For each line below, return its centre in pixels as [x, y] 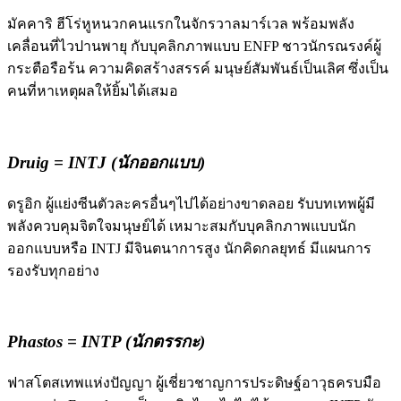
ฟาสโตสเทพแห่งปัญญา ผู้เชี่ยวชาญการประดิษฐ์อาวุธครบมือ [194, 382]
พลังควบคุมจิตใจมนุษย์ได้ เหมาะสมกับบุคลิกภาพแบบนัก [182, 226]
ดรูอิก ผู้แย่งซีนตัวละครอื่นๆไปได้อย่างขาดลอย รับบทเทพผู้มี [191, 203]
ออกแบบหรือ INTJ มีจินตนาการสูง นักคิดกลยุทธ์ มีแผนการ [189, 248]
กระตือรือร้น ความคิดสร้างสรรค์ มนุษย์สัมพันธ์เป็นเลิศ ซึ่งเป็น [198, 69]
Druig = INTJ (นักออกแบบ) [106, 162]
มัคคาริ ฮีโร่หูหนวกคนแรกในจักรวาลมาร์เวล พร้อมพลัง [181, 24]
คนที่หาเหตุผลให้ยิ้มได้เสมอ [94, 91]
